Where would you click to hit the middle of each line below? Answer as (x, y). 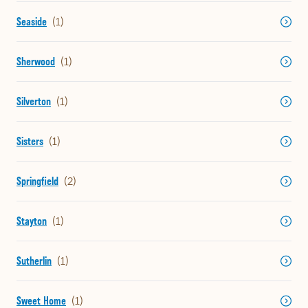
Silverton (34, 102)
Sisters (30, 142)
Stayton (32, 221)
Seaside (32, 22)
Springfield (37, 181)
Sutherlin (34, 261)
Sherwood (36, 62)
